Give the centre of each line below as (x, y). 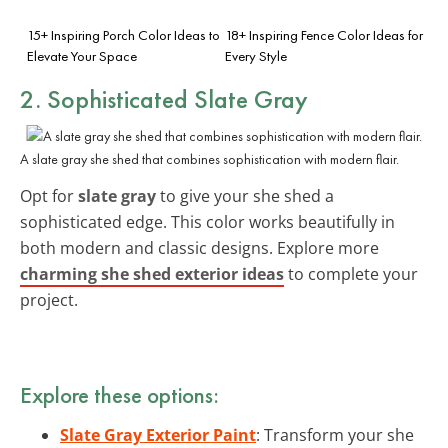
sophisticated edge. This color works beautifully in (207, 221)
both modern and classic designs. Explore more (199, 247)
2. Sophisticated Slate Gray (164, 98)
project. (49, 299)
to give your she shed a (245, 195)
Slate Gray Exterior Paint (158, 434)
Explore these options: (119, 394)
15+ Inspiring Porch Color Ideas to (123, 34)
